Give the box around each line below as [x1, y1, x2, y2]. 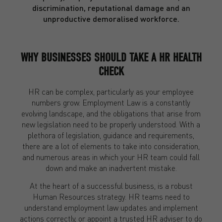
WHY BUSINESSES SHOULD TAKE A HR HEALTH [20, 50, 202, 64]
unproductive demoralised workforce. [43, 13, 179, 24]
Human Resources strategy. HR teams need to [32, 191, 190, 202]
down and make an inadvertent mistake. [45, 162, 177, 173]
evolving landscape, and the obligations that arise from [21, 108, 201, 118]
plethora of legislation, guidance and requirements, [28, 129, 194, 140]
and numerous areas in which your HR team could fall [22, 151, 200, 162]
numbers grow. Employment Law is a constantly [32, 97, 190, 108]
